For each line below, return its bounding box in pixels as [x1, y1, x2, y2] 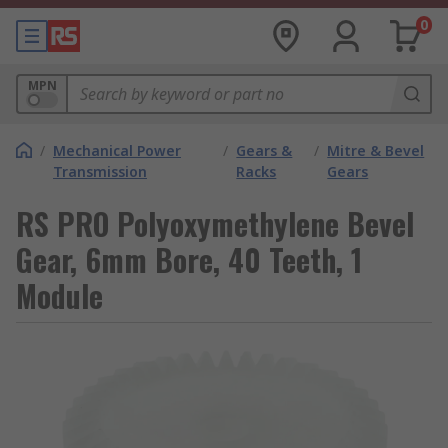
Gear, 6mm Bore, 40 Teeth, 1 [16, 237, 362, 282]
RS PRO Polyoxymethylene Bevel [16, 201, 414, 246]
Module [16, 273, 103, 318]
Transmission [53, 162, 147, 181]
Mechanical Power [53, 141, 181, 160]
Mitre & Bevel [327, 141, 425, 160]
